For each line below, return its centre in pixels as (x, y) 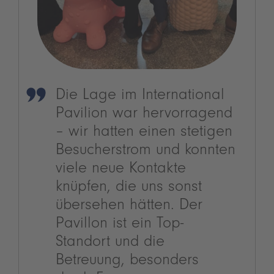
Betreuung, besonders (127, 262)
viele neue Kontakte (121, 170)
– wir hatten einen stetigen (144, 134)
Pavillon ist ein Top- (120, 225)
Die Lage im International (140, 97)
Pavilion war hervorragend (144, 115)
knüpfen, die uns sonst (129, 189)
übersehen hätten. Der (129, 207)
